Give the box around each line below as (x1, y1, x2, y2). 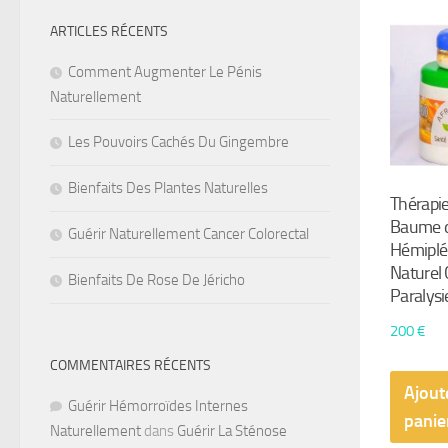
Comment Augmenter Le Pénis (68, 63, 262, 81)
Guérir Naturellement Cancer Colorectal (68, 225, 309, 243)
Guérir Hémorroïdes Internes (68, 397, 248, 415)
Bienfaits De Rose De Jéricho (68, 271, 245, 289)
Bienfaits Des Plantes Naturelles (68, 179, 268, 197)
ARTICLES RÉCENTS (50, 23, 168, 40)
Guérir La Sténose (177, 422, 287, 440)
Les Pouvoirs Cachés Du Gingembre (68, 133, 289, 151)
